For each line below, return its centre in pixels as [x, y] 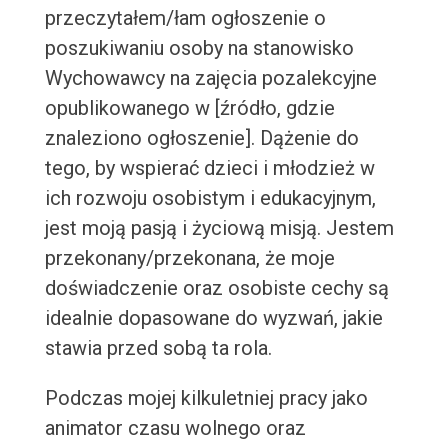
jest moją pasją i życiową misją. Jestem [219, 228]
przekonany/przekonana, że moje [189, 258]
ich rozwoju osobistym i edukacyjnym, [210, 198]
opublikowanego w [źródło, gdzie [189, 108]
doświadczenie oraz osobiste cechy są [216, 288]
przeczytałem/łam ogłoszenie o [185, 18]
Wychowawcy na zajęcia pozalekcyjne [210, 78]
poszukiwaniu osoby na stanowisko [199, 48]
